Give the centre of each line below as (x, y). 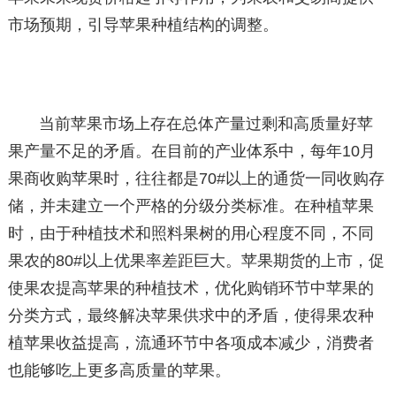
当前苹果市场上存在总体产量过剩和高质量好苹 (206, 124)
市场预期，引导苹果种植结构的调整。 (143, 25)
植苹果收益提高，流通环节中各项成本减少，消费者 (190, 343)
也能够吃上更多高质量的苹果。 (119, 370)
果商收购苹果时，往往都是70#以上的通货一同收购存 (196, 179)
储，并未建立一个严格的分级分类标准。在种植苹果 (190, 206)
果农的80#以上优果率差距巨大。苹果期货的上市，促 (196, 261)
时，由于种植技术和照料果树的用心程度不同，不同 (190, 233)
